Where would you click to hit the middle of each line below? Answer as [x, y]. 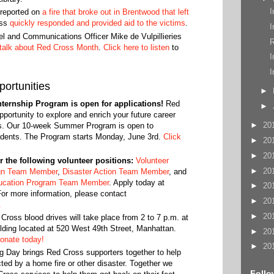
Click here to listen [136, 47]
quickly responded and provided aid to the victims [97, 23]
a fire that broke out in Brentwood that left [115, 12]
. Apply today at [136, 182]
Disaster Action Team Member [115, 171]
